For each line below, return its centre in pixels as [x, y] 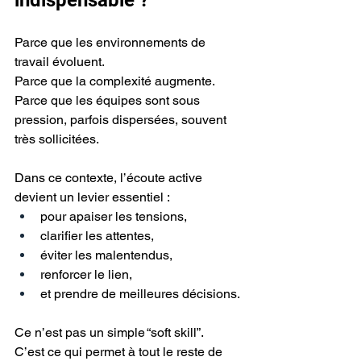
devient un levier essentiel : [92, 197]
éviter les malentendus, [106, 255]
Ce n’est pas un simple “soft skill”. [109, 332]
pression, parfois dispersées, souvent [122, 119]
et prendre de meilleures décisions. [140, 293]
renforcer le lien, [86, 274]
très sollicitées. [57, 139]
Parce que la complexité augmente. [115, 81]
